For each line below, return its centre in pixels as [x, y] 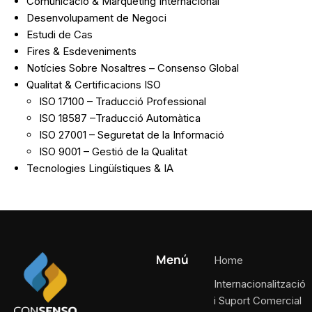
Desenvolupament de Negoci [96, 17]
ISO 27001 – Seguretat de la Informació [132, 134]
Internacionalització [259, 283]
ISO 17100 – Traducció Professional [123, 101]
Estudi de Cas [60, 34]
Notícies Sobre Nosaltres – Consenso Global [133, 68]
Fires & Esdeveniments [81, 51]
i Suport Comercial [257, 300]
